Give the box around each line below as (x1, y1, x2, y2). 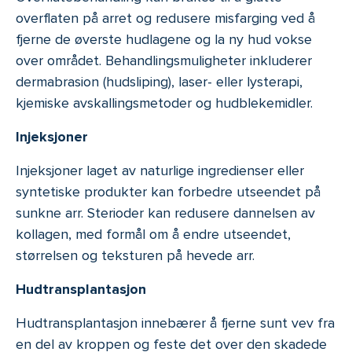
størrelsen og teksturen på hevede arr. (16, 247, 255, 265)
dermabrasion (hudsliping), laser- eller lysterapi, (16, 73, 302, 91)
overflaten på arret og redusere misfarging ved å (16, 9, 315, 27)
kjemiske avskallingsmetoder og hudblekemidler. (16, 94, 313, 112)
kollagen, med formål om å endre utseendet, (16, 225, 291, 244)
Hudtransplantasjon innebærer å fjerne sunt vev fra (16, 314, 335, 332)
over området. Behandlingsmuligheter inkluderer (16, 52, 312, 70)
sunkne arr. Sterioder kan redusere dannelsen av (16, 204, 315, 222)
